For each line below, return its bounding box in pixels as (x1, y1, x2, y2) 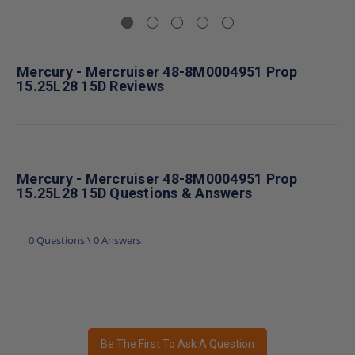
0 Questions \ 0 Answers (29, 232, 141, 247)
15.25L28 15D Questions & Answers (17, 184, 252, 201)
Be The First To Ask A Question (101, 337, 254, 350)
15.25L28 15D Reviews (17, 77, 164, 94)
